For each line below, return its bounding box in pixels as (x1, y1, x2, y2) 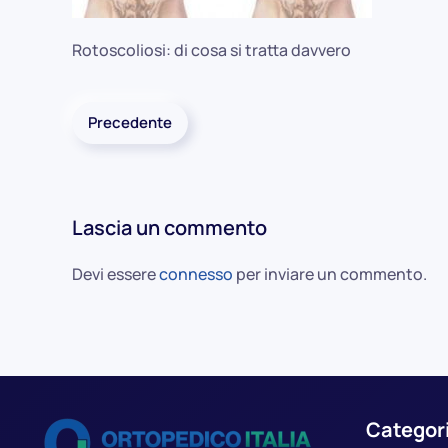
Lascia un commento (72, 214, 267, 241)
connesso (159, 263, 233, 285)
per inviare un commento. (233, 263, 427, 285)
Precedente (88, 112, 172, 133)
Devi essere (72, 263, 159, 285)
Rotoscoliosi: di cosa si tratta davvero (72, 39, 351, 61)
